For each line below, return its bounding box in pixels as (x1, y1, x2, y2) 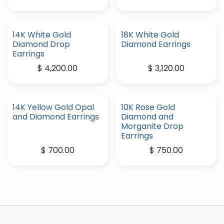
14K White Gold (12, 29, 71, 40)
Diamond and (120, 111, 173, 122)
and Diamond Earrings (12, 111, 99, 122)
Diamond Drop (12, 38, 70, 50)
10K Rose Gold (120, 101, 175, 113)
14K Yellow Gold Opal (12, 101, 94, 113)
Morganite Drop (120, 120, 183, 132)
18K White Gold (120, 29, 179, 40)
